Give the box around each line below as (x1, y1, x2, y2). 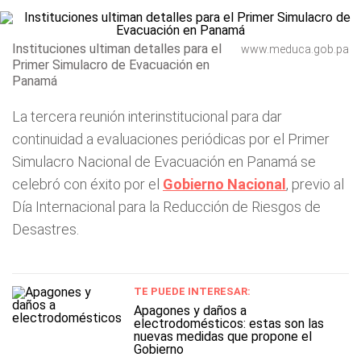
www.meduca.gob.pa (241, 43, 349, 56)
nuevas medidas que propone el (134, 329, 312, 344)
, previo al (286, 176, 344, 193)
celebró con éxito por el (12, 176, 163, 193)
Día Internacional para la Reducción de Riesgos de (12, 198, 321, 215)
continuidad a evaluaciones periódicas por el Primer (12, 131, 330, 147)
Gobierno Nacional (163, 176, 286, 193)
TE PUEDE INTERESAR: (134, 285, 251, 297)
